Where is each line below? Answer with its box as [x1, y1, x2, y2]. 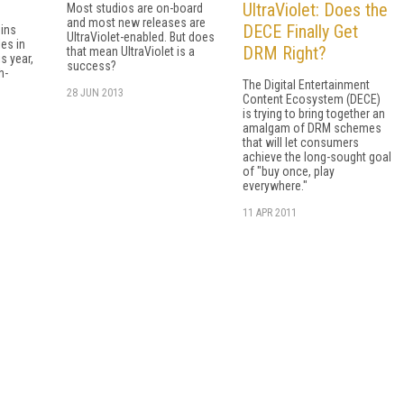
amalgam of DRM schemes [243, 121, 381, 136]
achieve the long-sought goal [243, 150, 391, 165]
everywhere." [243, 179, 308, 194]
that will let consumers [243, 135, 359, 151]
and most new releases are [67, 14, 206, 30]
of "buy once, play [243, 164, 335, 179]
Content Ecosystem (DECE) [243, 92, 381, 107]
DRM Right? [243, 42, 326, 65]
